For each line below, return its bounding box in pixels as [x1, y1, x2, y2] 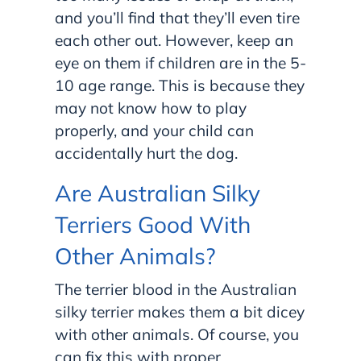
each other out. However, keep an [55, 31, 293, 51]
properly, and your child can [55, 121, 254, 141]
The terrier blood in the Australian [55, 280, 297, 300]
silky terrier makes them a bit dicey [55, 302, 305, 322]
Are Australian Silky [55, 179, 260, 208]
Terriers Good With [55, 210, 251, 239]
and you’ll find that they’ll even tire [55, 8, 300, 28]
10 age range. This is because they [55, 76, 305, 96]
